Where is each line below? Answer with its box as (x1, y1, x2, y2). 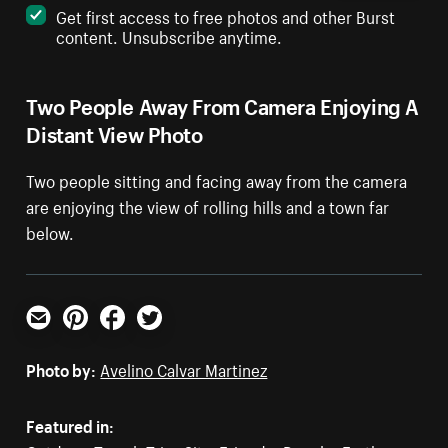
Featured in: (26, 411, 115, 438)
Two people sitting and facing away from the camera (26, 166, 408, 193)
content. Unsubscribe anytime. (56, 22, 283, 49)
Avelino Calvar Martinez (100, 355, 268, 382)
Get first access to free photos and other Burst (56, 2, 396, 29)
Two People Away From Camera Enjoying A (26, 87, 419, 121)
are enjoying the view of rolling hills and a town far (26, 192, 390, 219)
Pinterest (62, 324, 129, 351)
